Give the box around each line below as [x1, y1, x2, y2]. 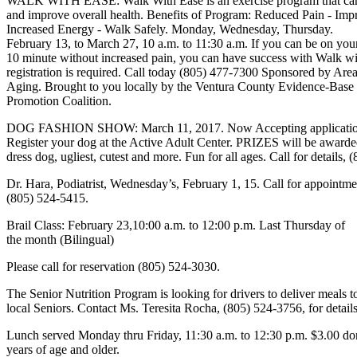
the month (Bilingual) [6, 233, 114, 246]
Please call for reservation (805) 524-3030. [6, 260, 220, 273]
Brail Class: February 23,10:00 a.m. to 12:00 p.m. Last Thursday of [6, 218, 345, 232]
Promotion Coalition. [6, 94, 112, 108]
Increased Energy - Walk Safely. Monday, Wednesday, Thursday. [6, 22, 333, 36]
